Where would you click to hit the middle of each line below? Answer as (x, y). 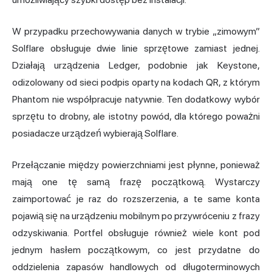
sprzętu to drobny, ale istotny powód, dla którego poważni (136, 117)
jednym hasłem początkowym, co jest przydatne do (136, 250)
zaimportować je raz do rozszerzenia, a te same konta (136, 199)
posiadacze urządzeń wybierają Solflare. (95, 134)
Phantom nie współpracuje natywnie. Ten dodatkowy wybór (136, 100)
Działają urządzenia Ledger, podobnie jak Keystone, (136, 66)
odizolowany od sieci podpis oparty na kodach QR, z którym (136, 83)
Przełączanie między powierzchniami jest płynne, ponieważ (136, 165)
